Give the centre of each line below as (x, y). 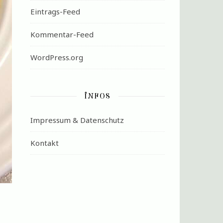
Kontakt (45, 143)
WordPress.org (57, 57)
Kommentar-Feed (62, 34)
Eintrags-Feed (55, 11)
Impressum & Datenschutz (77, 120)
